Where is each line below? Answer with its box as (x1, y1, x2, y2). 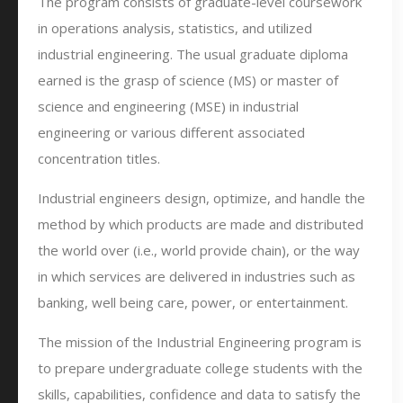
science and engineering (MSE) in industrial (38, 97, 299, 115)
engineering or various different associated (38, 123, 305, 141)
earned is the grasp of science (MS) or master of (38, 71, 338, 89)
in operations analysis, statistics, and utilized (38, 19, 312, 37)
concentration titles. (38, 149, 160, 167)
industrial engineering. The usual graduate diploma (38, 45, 348, 63)
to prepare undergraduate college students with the (38, 359, 363, 377)
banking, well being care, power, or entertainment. (38, 293, 348, 311)
